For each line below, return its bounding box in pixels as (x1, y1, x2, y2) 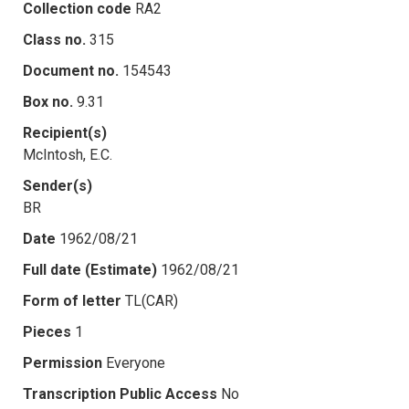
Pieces (23, 322, 71, 341)
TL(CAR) (125, 291, 178, 309)
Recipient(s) (23, 123, 107, 142)
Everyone (106, 353, 165, 372)
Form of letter (23, 291, 121, 309)
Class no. (23, 30, 86, 48)
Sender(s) (23, 176, 92, 194)
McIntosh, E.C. (23, 145, 112, 163)
